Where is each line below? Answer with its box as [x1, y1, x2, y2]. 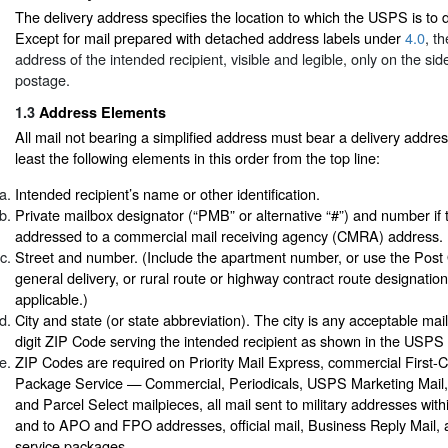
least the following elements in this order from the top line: [15, 147, 380, 169]
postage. [15, 68, 70, 90]
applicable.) [15, 287, 88, 309]
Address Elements [39, 102, 166, 123]
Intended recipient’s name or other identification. [15, 182, 320, 204]
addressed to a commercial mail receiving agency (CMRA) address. [15, 224, 443, 246]
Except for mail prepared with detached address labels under [15, 26, 405, 48]
